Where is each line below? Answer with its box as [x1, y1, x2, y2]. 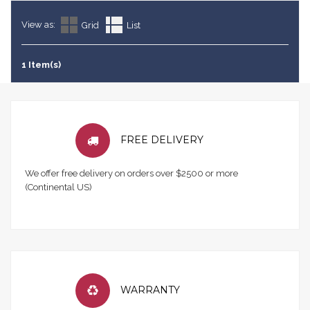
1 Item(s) [21, 60, 61, 70]
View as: [21, 19, 55, 30]
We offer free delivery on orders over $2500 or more [25, 168, 238, 179]
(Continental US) [25, 182, 92, 192]
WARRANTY [120, 284, 180, 296]
